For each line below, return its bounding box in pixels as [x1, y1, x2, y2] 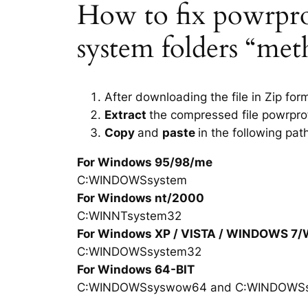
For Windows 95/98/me [77, 155, 212, 169]
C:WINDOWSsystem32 [77, 244, 201, 258]
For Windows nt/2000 [77, 190, 204, 205]
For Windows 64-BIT [77, 262, 195, 276]
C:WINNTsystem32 [77, 208, 181, 223]
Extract [104, 107, 149, 122]
